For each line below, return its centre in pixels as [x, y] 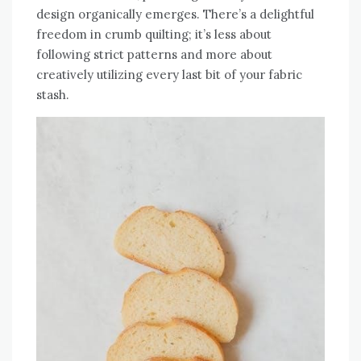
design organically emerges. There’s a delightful [175, 15]
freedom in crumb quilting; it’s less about [154, 35]
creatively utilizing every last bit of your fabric [169, 75]
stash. [53, 95]
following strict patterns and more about [154, 55]
